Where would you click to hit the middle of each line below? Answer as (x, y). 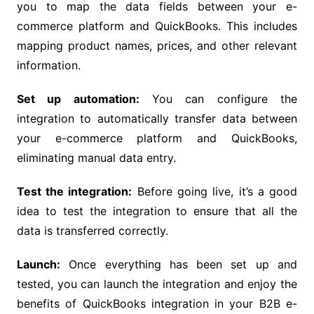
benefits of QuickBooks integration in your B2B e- (157, 303)
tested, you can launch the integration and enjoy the (157, 284)
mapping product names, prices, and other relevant (157, 45)
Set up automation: (78, 98)
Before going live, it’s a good (215, 191)
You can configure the (218, 98)
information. (48, 65)
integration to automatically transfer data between (157, 118)
